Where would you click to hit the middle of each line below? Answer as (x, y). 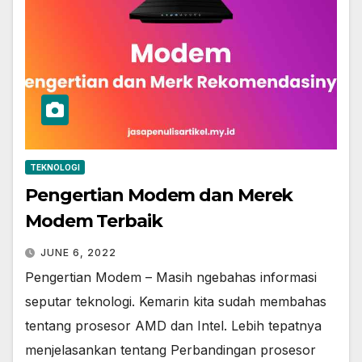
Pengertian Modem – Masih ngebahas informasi (171, 278)
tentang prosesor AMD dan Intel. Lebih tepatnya (173, 326)
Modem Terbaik (94, 221)
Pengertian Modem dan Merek (159, 196)
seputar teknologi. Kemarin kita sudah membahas (176, 302)
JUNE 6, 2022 (78, 253)
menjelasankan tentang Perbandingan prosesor (170, 350)
